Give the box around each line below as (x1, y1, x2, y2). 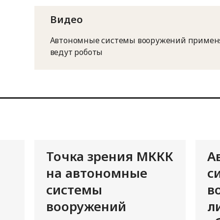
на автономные (46, 164, 147, 182)
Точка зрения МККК (46, 147, 173, 165)
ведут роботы (50, 47, 103, 58)
